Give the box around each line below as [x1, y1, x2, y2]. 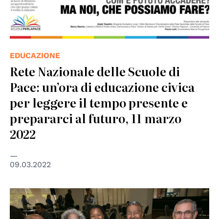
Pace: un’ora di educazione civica [10, 78, 195, 96]
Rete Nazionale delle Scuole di [10, 63, 180, 80]
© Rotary [10, 191, 41, 199]
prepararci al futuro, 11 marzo [10, 109, 181, 127]
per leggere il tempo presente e [10, 94, 188, 111]
